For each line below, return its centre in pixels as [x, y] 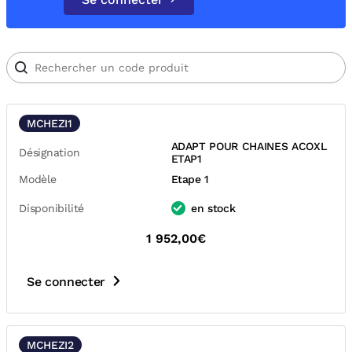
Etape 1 [190, 179]
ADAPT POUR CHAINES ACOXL [249, 146]
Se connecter [66, 281]
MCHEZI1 [49, 123]
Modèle [38, 179]
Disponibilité [52, 208]
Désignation [49, 152]
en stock [213, 208]
